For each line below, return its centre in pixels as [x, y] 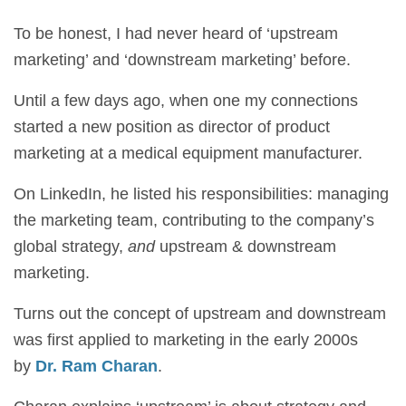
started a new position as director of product [172, 127]
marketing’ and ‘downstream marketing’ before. [182, 60]
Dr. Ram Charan [97, 366]
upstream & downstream [246, 246]
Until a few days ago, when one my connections [186, 101]
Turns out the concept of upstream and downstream [200, 314]
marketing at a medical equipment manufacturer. [188, 153]
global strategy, [71, 246]
